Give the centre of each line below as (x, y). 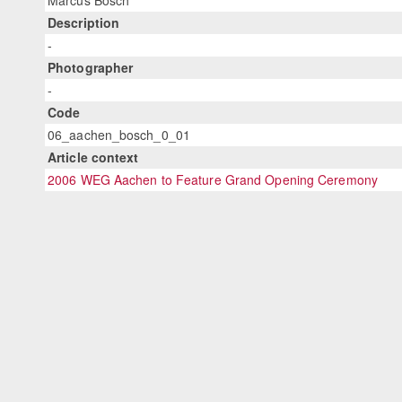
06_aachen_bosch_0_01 (119, 135)
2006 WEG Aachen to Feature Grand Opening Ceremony (213, 180)
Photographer (91, 68)
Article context (93, 157)
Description (84, 23)
